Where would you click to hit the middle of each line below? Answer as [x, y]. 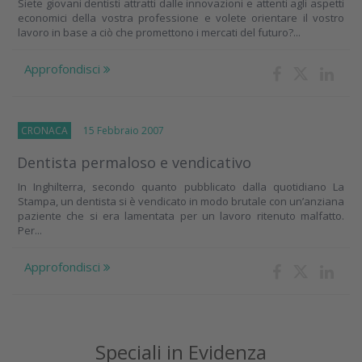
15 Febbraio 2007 [118, 131]
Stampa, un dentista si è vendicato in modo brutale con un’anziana [181, 202]
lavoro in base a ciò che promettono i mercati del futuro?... [159, 33]
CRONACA [44, 131]
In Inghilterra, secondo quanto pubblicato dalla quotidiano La [181, 187]
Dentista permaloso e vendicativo [134, 163]
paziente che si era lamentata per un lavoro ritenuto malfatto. [181, 216]
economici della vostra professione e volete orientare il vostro [181, 18]
